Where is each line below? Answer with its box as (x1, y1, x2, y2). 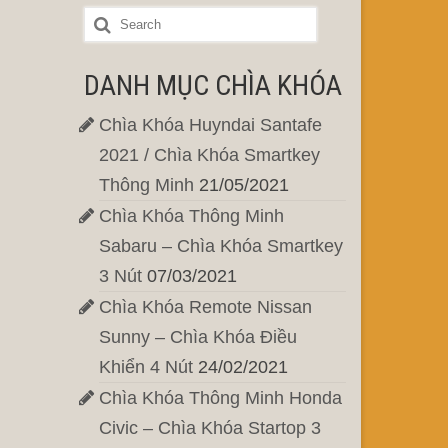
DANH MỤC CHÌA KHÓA (83, 69, 342, 103)
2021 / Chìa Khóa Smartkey (98, 145, 320, 166)
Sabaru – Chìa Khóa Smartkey (98, 236, 343, 257)
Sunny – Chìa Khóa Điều (98, 327, 297, 348)
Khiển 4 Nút (98, 357, 193, 378)
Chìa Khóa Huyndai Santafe (98, 115, 322, 136)
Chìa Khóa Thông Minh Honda (98, 388, 342, 409)
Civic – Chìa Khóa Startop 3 (98, 418, 321, 439)
